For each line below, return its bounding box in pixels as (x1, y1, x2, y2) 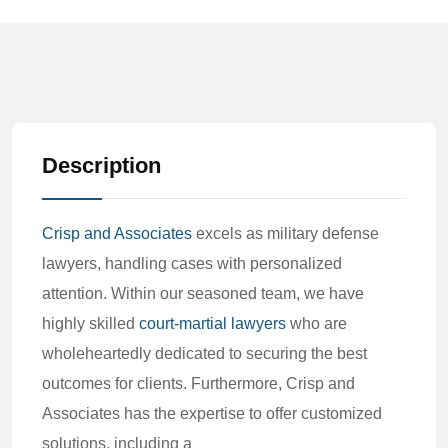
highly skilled (42, 315, 139, 332)
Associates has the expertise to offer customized (42, 405, 382, 422)
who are (286, 315, 347, 332)
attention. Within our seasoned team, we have (42, 285, 364, 302)
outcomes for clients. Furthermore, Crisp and (42, 375, 355, 392)
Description (42, 153, 161, 178)
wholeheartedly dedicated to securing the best (42, 345, 367, 362)
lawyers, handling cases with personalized (42, 255, 342, 272)
